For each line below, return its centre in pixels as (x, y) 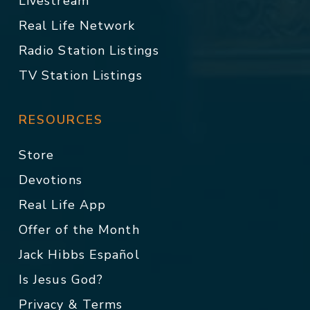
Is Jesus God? (61, 280)
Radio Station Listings (89, 51)
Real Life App (62, 205)
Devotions (50, 180)
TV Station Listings (80, 76)
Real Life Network (77, 26)
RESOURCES (61, 120)
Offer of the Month (79, 230)
